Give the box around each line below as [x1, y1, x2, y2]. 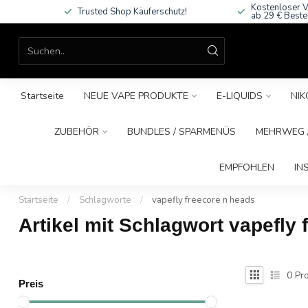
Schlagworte [79, 194, 131, 206]
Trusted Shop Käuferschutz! [77, 5, 187, 18]
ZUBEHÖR [54, 125, 99, 138]
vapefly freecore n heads [152, 194, 255, 206]
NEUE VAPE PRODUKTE [83, 89, 188, 102]
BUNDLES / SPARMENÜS [127, 125, 236, 138]
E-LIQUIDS [216, 89, 263, 102]
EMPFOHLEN [219, 161, 274, 174]
